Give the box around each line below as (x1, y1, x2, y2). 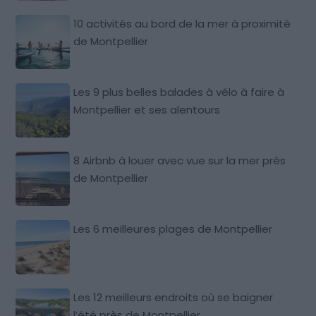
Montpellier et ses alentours (73, 102, 221, 118)
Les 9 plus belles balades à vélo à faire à (73, 85, 285, 100)
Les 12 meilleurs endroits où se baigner (73, 290, 274, 305)
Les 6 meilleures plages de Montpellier (73, 221, 273, 237)
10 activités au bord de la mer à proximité (73, 16, 291, 32)
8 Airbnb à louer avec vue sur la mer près (73, 153, 286, 169)
